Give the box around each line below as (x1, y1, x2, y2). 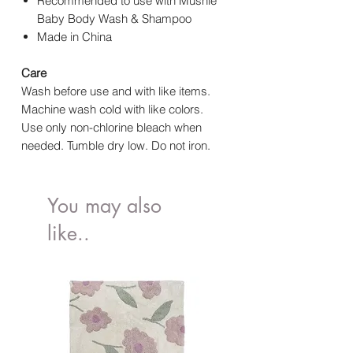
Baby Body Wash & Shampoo (37, 11, 191, 27)
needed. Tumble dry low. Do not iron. (21, 138, 210, 154)
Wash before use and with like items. (21, 84, 210, 99)
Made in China (37, 29, 112, 45)
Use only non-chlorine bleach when (21, 120, 202, 136)
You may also (47, 193, 162, 219)
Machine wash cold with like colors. (21, 102, 203, 117)
